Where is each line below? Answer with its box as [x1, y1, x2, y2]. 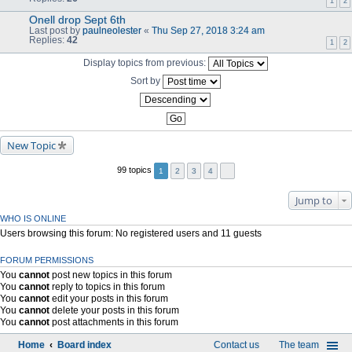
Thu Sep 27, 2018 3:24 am [152, 25, 265, 35]
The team [279, 339, 319, 350]
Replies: [29, 35, 67, 45]
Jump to [295, 192, 332, 207]
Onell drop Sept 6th [29, 13, 126, 26]
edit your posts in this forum [49, 293, 168, 303]
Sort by [130, 75, 163, 86]
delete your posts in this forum [49, 305, 179, 315]
